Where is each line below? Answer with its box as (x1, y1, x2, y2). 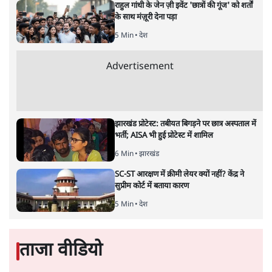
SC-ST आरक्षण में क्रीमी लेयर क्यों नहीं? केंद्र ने (115, 169, 245, 180)
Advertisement (106, 61, 174, 74)
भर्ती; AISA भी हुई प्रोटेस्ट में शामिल (115, 131, 214, 141)
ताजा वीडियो (19, 239, 103, 263)
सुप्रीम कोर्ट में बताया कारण (115, 181, 189, 192)
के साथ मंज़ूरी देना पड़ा (115, 12, 177, 23)
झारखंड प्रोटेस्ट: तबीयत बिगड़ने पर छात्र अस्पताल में (115, 119, 257, 130)
